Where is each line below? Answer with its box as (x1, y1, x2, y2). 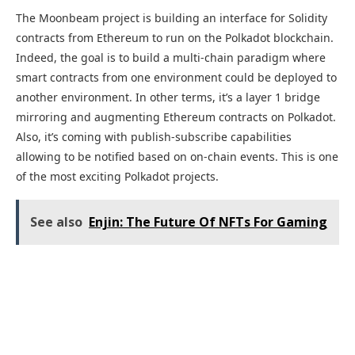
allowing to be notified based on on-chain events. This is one (16, 149, 338, 165)
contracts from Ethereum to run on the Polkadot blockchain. (16, 30, 334, 46)
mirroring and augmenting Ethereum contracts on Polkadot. (16, 109, 336, 125)
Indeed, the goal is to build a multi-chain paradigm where (16, 50, 326, 66)
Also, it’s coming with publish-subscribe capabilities (16, 129, 292, 145)
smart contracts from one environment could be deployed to (16, 70, 337, 86)
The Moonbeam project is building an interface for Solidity (16, 10, 327, 26)
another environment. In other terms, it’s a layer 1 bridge (16, 90, 320, 105)
